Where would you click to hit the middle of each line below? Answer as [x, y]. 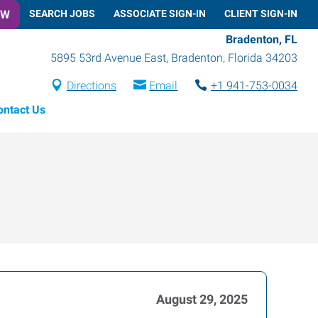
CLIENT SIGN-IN [261, 13]
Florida [245, 57]
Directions [91, 85]
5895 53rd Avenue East [108, 57]
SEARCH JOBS [62, 13]
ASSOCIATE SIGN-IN [160, 13]
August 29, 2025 [202, 299]
